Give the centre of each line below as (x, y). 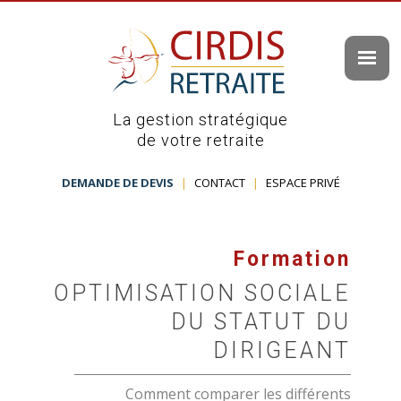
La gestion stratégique (200, 120)
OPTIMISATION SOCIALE (202, 294)
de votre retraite (200, 141)
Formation (292, 260)
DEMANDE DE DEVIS (117, 183)
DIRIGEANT (282, 351)
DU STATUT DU (261, 322)
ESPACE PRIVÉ (303, 183)
